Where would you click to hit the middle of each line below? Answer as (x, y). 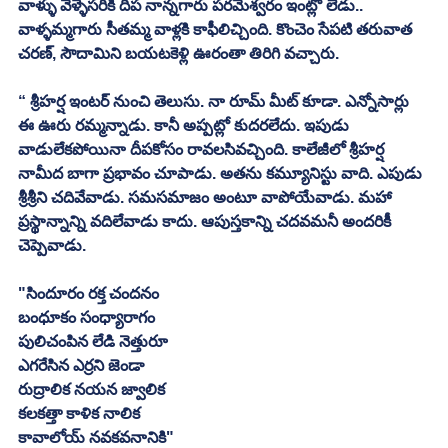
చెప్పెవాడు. (54, 245)
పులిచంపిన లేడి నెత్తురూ (93, 341)
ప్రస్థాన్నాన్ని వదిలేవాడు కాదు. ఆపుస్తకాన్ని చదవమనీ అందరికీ (206, 221)
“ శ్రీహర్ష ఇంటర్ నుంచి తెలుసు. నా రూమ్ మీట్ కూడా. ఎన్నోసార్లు (215, 101)
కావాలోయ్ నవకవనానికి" (98, 437)
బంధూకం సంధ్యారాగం (86, 317)
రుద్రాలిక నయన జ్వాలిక (91, 389)
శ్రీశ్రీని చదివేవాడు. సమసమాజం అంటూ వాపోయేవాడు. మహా (207, 197)
